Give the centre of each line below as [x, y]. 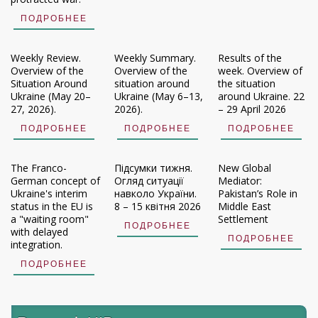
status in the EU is [52, 207]
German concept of [55, 181]
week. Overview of [260, 71]
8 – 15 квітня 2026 [157, 207]
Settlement [243, 219]
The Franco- [39, 168]
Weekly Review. [46, 58]
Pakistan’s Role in [257, 194]
